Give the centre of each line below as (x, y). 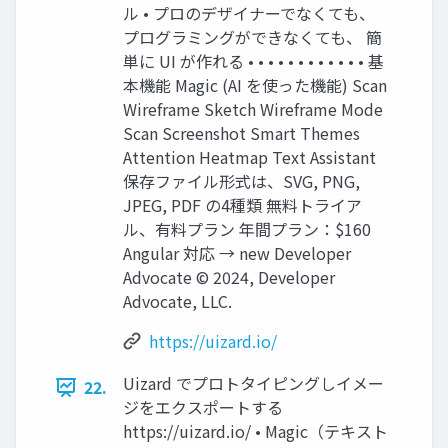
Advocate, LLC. (177, 301)
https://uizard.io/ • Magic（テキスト (255, 431)
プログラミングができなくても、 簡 (252, 37)
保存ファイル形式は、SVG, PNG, (241, 181)
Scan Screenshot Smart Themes (241, 133)
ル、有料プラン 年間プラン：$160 (247, 229)
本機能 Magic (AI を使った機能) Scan (255, 85)
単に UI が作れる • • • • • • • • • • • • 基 (253, 61)
